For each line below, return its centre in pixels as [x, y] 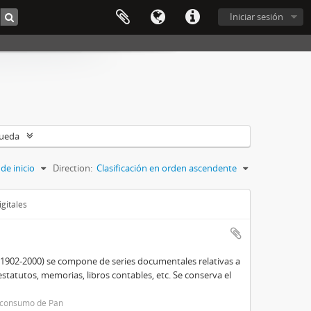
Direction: [73, 168]
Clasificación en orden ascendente [167, 168]
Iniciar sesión [257, 17]
